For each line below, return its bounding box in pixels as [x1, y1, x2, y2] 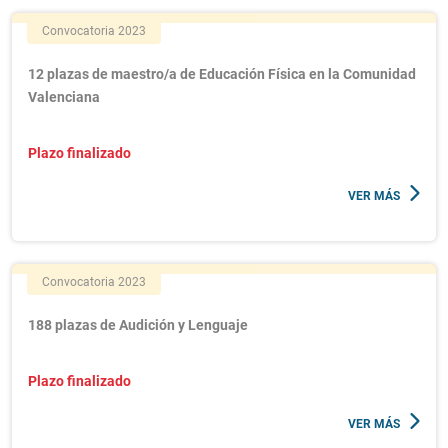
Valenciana [28, 89, 100, 105]
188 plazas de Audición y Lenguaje [28, 317, 248, 333]
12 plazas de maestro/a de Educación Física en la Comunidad [28, 66, 416, 82]
